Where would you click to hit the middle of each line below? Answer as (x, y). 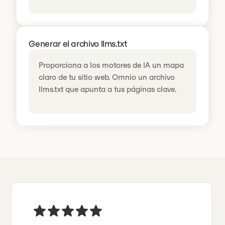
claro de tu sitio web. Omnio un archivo (107, 77)
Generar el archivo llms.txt (78, 44)
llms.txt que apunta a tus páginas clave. (108, 89)
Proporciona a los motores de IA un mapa (111, 65)
